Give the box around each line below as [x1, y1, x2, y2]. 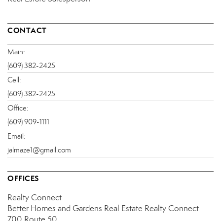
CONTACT [7, 26, 47, 36]
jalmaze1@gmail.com [7, 146, 71, 155]
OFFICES [7, 174, 39, 184]
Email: [7, 132, 25, 141]
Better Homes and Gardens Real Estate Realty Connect [7, 203, 199, 214]
